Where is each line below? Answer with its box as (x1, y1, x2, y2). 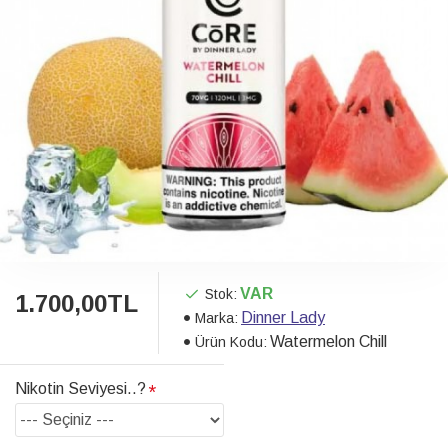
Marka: (195, 309, 238, 326)
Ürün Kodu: (195, 333, 267, 350)
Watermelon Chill (270, 333, 387, 350)
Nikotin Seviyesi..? (15, 380, 146, 397)
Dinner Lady (241, 309, 325, 326)
